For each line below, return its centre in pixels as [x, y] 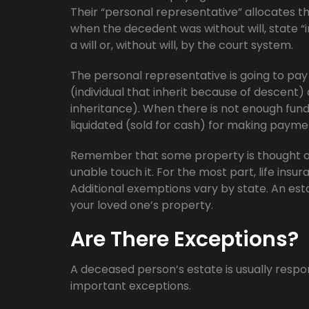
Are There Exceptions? [185, 239]
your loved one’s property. [142, 205]
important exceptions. [131, 286]
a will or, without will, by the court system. [182, 45]
